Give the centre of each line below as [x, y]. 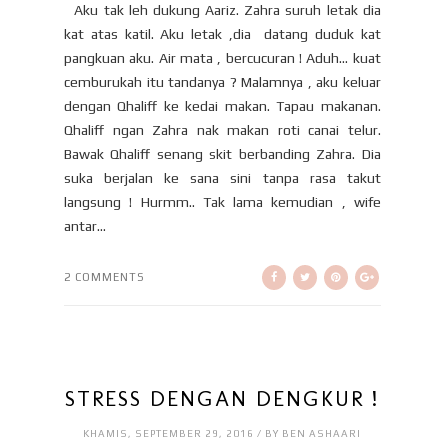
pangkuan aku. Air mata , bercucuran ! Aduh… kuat [222, 57]
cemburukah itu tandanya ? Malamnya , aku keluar [222, 81]
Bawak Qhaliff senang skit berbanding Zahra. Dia [222, 153]
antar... [85, 225]
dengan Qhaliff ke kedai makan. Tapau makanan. [222, 105]
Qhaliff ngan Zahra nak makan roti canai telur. [222, 129]
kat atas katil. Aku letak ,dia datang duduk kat [222, 33]
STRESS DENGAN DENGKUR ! [222, 398]
